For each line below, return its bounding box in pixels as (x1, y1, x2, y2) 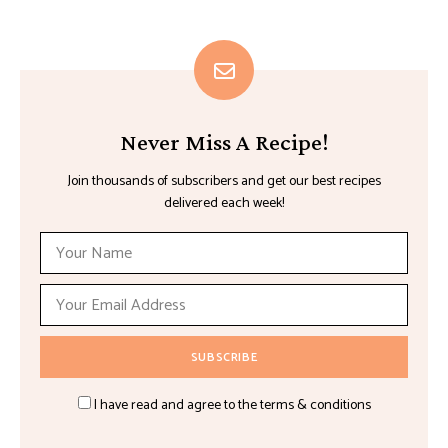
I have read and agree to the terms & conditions (93, 394, 371, 418)
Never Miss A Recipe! (119, 128, 329, 156)
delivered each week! (164, 192, 284, 216)
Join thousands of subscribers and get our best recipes (67, 170, 381, 194)
